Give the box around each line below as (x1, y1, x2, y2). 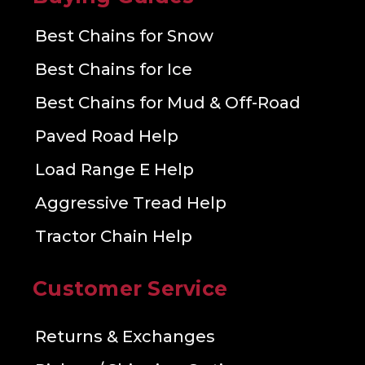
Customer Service (33, 276, 227, 301)
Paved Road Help (35, 126, 178, 147)
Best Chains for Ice (35, 59, 192, 80)
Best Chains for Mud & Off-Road (35, 93, 301, 113)
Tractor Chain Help (35, 226, 192, 247)
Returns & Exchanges (35, 327, 215, 347)
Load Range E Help (35, 160, 194, 180)
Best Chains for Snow (35, 26, 213, 46)
